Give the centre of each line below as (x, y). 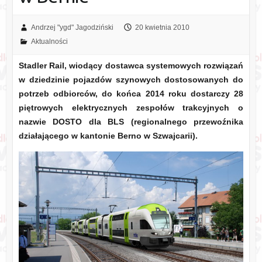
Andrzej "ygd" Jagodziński (72, 28)
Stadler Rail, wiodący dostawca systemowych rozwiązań (131, 66)
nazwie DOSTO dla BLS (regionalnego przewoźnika (131, 122)
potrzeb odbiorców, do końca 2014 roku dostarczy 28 (131, 94)
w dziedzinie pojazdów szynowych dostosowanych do (131, 80)
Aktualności (49, 42)
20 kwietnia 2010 (162, 28)
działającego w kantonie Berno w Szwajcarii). (108, 136)
